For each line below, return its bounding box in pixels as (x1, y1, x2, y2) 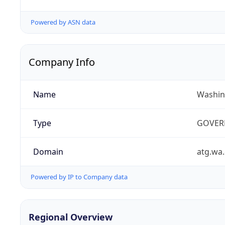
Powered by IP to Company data (31, 172, 128, 182)
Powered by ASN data (31, 18, 95, 27)
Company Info (29, 55, 95, 69)
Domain (33, 146, 63, 158)
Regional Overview (29, 210, 113, 223)
